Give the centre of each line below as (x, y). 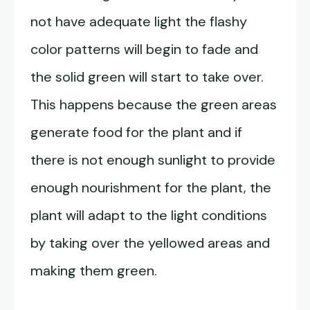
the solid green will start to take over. (147, 77)
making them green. (94, 271)
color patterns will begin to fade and (144, 49)
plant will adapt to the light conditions (149, 216)
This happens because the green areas (154, 105)
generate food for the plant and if (136, 133)
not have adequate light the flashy (139, 22)
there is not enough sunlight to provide (153, 160)
